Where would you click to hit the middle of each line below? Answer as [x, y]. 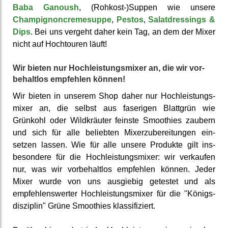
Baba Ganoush [46, 7]
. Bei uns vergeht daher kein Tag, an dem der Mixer [123, 32]
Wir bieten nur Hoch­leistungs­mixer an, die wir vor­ [109, 68]
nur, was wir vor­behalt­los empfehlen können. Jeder [114, 169]
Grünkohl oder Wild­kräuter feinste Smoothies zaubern [114, 120]
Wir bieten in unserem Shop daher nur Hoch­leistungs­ [114, 96]
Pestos [130, 19]
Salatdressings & [182, 19]
